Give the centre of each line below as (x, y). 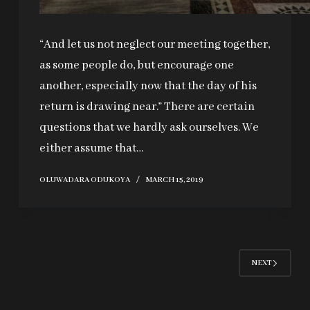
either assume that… (91, 149)
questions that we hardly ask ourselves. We (149, 128)
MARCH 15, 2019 (174, 180)
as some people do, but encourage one (136, 66)
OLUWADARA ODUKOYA (84, 180)
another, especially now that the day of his (148, 86)
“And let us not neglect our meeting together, (154, 45)
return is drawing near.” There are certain (147, 107)
